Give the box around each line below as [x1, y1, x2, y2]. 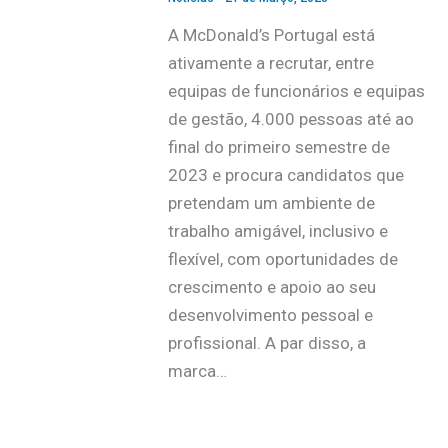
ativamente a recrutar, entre [167, 53, 374, 74]
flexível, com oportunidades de [167, 249, 398, 270]
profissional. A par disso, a [167, 333, 366, 354]
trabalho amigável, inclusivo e [167, 221, 388, 242]
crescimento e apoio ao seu [167, 277, 376, 298]
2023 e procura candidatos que [167, 165, 404, 186]
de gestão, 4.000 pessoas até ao [167, 109, 414, 130]
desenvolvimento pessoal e [167, 305, 373, 326]
